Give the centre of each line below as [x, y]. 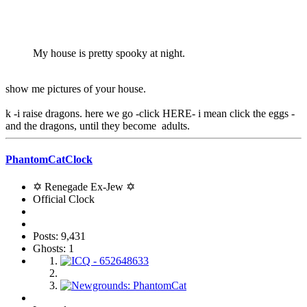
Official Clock [64, 199]
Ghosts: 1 [53, 249]
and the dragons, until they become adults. [98, 125]
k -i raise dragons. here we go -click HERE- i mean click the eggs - [150, 113]
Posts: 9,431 [59, 236]
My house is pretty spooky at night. [109, 53]
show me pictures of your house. [76, 88]
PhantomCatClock [49, 159]
